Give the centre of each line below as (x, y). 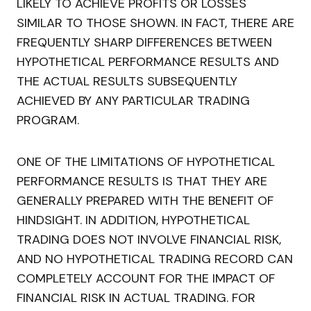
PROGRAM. (48, 120)
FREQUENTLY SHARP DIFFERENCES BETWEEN (144, 43)
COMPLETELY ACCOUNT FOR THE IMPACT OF (146, 279)
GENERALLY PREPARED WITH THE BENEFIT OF (145, 201)
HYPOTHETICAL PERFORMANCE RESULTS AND (148, 62)
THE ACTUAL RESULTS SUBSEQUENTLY (127, 82)
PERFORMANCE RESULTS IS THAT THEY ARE (142, 182)
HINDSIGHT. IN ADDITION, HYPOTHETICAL (133, 220)
